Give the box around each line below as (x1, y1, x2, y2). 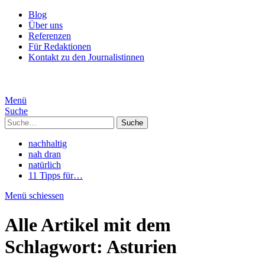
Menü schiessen (5, 190, 64, 201)
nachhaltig (28, 138, 67, 149)
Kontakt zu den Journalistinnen (28, 52, 144, 62)
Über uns (28, 20, 63, 30)
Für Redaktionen (28, 41, 91, 51)
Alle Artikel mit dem (5, 214, 171, 235)
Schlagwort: (5, 235, 106, 257)
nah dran (28, 149, 61, 160)
